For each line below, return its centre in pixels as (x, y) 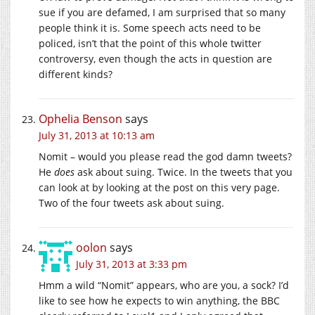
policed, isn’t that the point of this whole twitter (150, 43)
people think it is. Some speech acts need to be (150, 27)
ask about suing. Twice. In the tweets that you (184, 172)
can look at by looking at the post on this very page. (159, 187)
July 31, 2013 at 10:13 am (97, 135)
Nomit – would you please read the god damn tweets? (165, 156)
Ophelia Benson (81, 118)
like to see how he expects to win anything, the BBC (159, 300)
